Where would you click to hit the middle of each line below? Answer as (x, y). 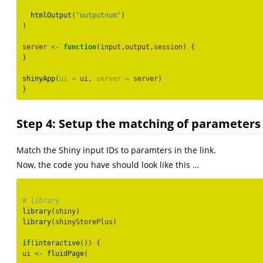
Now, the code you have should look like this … (108, 165)
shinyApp (39, 79)
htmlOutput (51, 16)
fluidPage (65, 254)
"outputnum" (98, 16)
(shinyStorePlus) (84, 222)
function (80, 47)
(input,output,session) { (146, 47)
